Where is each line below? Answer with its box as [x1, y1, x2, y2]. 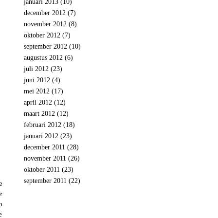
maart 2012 [23, 109, 55, 117]
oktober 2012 [23, 31, 60, 39]
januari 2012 [23, 132, 58, 140]
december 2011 [23, 143, 65, 151]
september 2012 [23, 42, 67, 50]
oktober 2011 [23, 165, 60, 173]
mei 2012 [23, 87, 50, 95]
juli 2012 [23, 65, 49, 73]
